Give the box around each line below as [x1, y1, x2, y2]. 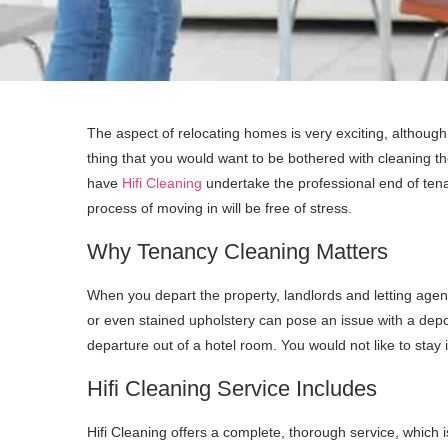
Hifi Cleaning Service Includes [87, 375, 377, 401]
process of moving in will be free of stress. [87, 199, 352, 216]
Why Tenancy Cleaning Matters [87, 238, 388, 264]
